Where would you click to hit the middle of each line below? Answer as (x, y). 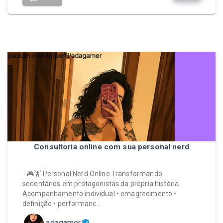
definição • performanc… (62, 204)
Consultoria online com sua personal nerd (111, 147)
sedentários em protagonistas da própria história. (102, 184)
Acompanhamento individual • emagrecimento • (100, 194)
